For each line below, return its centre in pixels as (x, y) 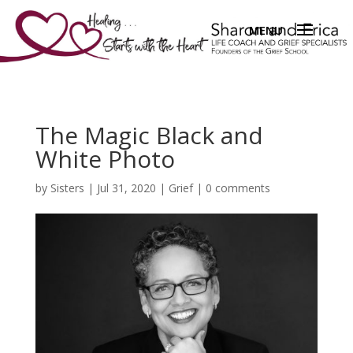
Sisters (67, 188)
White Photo (105, 159)
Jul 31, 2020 (126, 188)
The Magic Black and (149, 135)
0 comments (238, 188)
